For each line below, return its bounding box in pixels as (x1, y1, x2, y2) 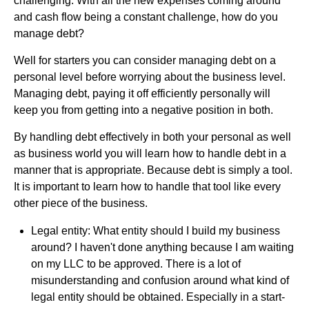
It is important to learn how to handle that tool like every (14, 180, 281, 192)
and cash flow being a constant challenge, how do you (14, 10, 278, 23)
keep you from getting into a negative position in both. (14, 103, 273, 116)
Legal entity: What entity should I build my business (31, 224, 280, 237)
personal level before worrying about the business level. (14, 70, 286, 83)
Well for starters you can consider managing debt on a (14, 54, 276, 66)
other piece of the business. (14, 197, 148, 209)
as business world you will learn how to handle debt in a (14, 147, 286, 159)
